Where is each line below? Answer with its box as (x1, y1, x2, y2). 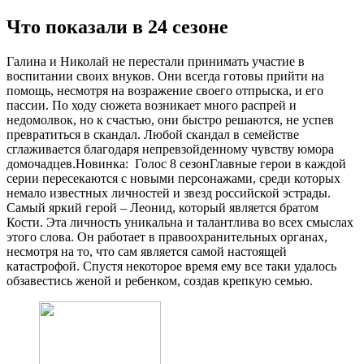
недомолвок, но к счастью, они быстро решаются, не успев (6, 112, 334, 127)
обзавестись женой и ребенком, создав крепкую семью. (6, 273, 313, 288)
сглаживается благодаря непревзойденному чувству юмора (6, 141, 334, 156)
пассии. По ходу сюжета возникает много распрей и (6, 97, 297, 112)
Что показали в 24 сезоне (6, 15, 228, 37)
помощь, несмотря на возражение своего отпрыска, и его (6, 83, 323, 97)
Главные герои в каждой (210, 156, 346, 171)
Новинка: (76, 156, 128, 171)
